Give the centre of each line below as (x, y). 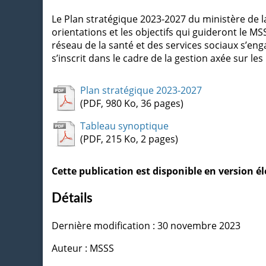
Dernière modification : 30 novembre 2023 (146, 225)
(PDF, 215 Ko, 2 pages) (129, 139)
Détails (72, 198)
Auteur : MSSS (83, 248)
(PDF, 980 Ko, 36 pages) (132, 103)
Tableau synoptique (124, 126)
